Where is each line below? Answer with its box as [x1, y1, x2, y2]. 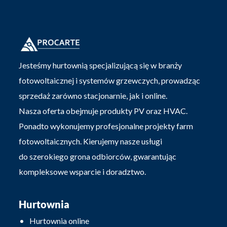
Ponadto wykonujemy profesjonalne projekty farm [19, 121, 194, 131]
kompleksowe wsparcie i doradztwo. [19, 167, 146, 177]
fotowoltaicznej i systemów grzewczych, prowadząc [19, 75, 201, 86]
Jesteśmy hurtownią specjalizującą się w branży [19, 60, 182, 70]
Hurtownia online [29, 216, 90, 226]
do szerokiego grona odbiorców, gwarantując [19, 152, 177, 162]
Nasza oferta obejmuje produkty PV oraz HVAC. [19, 106, 188, 116]
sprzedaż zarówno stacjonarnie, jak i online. [19, 91, 168, 101]
